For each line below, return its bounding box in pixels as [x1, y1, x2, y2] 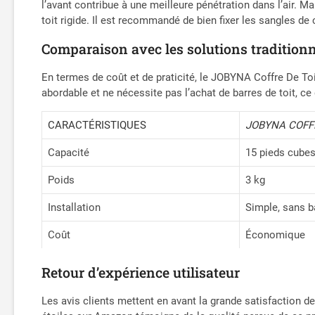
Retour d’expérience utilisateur [41, 263, 240, 281]
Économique [245, 228, 306, 241]
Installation [48, 200, 101, 214]
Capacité [48, 146, 90, 159]
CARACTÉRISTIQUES [48, 118, 147, 131]
